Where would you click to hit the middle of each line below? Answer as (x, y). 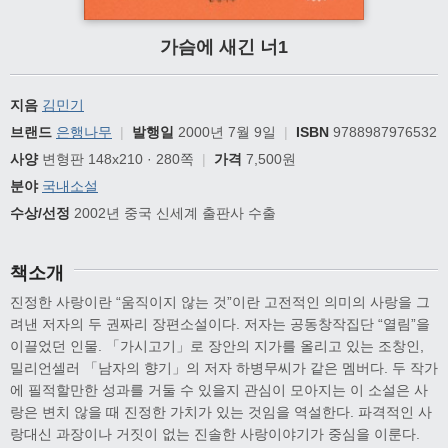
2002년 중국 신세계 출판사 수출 (173, 212)
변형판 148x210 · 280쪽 (116, 158)
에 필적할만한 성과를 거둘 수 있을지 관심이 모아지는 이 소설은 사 (219, 389)
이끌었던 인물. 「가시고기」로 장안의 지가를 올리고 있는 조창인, (217, 345)
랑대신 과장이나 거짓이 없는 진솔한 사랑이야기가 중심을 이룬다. (215, 433)
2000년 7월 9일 (225, 131)
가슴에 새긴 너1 (224, 46)
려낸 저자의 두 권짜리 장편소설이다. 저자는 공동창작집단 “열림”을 (220, 323)
